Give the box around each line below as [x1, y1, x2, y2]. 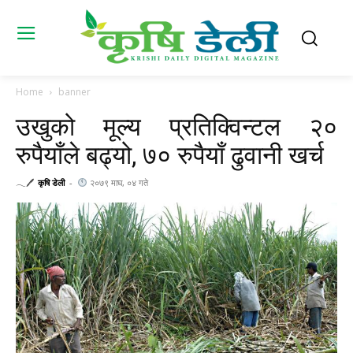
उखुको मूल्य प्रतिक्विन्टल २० [16, 112, 337, 143]
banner [58, 85, 91, 99]
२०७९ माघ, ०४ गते [87, 176, 148, 189]
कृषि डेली [38, 176, 65, 189]
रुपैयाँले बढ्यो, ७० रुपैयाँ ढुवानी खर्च [16, 140, 324, 171]
